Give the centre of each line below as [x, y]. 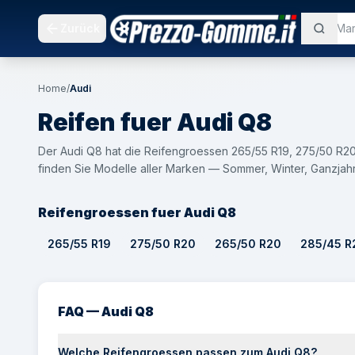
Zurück [80, 28]
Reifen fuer [105, 122]
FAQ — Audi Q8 [106, 311]
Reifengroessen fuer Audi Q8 [137, 212]
